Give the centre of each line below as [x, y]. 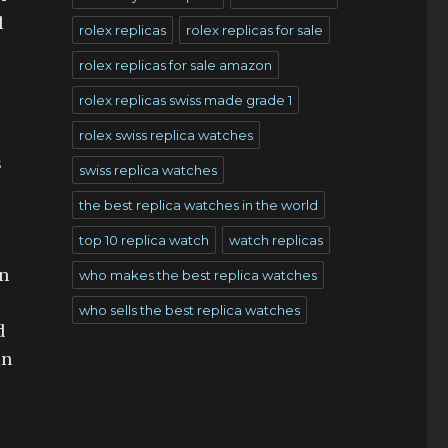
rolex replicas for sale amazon [175, 65]
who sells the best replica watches [189, 310]
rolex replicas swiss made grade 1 [185, 100]
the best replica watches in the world [198, 205]
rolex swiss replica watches [165, 135]
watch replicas [275, 240]
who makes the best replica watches [197, 275]
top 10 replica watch [143, 240]
